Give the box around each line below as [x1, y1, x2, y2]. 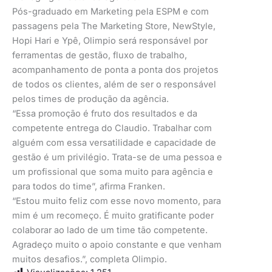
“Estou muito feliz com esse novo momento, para [12, 195, 221, 207]
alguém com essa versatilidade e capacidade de [12, 137, 216, 149]
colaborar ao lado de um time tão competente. [12, 225, 208, 236]
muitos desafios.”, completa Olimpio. [12, 254, 167, 265]
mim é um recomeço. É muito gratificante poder [12, 210, 214, 222]
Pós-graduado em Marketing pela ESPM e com [12, 6, 209, 18]
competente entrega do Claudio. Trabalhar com [12, 123, 212, 134]
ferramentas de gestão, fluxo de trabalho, [12, 50, 187, 61]
